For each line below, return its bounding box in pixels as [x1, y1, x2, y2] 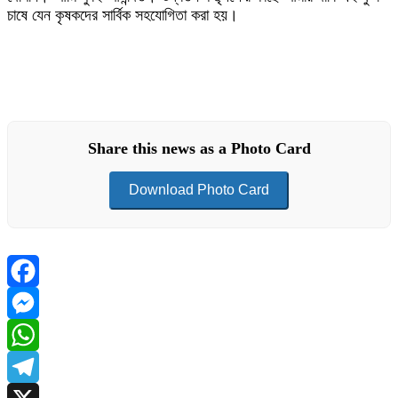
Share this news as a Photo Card [87, 139, 311, 157]
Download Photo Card [129, 182, 269, 197]
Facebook [7, 293, 69, 312]
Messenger [7, 325, 76, 344]
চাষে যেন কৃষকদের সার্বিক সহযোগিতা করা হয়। [7, 6, 238, 24]
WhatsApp [7, 357, 76, 376]
